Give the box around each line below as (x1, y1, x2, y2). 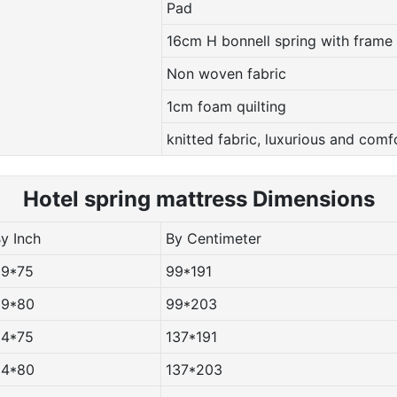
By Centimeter (165, 229, 266, 247)
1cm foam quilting (166, 97, 286, 115)
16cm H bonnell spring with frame (166, 31, 393, 50)
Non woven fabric (166, 64, 286, 82)
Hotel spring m (22, 185, 175, 212)
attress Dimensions (175, 185, 375, 212)
